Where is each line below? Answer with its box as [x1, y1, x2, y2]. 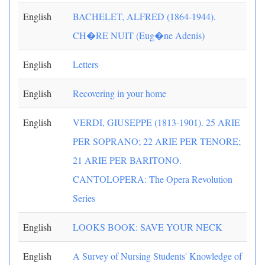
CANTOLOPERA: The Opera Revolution [73, 173, 232, 185]
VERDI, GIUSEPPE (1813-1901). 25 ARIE [73, 116, 240, 128]
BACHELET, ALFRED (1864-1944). [73, 10, 216, 22]
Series [73, 192, 95, 204]
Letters [73, 58, 98, 70]
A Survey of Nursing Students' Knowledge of [73, 250, 242, 262]
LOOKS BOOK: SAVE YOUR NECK [73, 221, 222, 233]
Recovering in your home [73, 87, 166, 99]
